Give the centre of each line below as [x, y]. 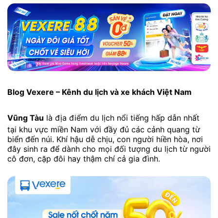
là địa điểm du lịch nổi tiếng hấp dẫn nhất [122, 118]
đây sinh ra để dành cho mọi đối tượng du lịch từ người [109, 149]
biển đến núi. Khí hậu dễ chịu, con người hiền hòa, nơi [105, 139]
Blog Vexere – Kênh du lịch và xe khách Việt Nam [100, 92]
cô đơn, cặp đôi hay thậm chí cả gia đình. [84, 158]
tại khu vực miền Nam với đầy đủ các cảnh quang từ [104, 129]
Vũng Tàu [26, 118]
